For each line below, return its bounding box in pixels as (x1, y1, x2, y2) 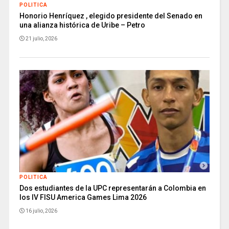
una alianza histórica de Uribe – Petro (19, 21, 145, 30)
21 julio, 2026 (25, 36, 57, 42)
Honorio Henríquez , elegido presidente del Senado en (19, 12, 202, 20)
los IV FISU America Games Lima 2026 (19, 193, 147, 202)
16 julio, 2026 (25, 208, 57, 214)
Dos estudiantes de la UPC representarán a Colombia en (19, 184, 206, 193)
